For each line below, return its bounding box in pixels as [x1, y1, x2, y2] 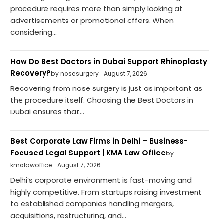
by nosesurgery [51, 69, 99, 78]
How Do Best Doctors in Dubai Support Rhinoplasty [10, 56, 207, 66]
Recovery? [10, 67, 51, 78]
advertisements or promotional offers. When [10, 15, 174, 25]
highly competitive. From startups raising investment [10, 186, 202, 197]
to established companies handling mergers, [10, 198, 174, 209]
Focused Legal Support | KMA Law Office [10, 148, 166, 158]
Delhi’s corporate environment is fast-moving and [10, 175, 192, 185]
